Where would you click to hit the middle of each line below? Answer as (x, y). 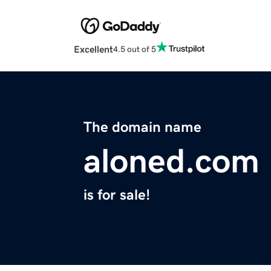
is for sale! (117, 195)
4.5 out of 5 (135, 49)
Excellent (93, 49)
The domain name (142, 127)
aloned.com (171, 161)
